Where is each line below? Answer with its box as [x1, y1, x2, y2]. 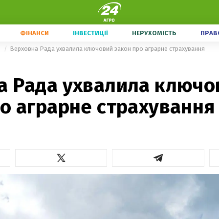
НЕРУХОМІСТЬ [132, 29, 176, 37]
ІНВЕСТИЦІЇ [73, 29, 108, 37]
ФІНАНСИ [20, 29, 49, 37]
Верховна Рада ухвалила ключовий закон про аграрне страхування [10, 45, 205, 52]
